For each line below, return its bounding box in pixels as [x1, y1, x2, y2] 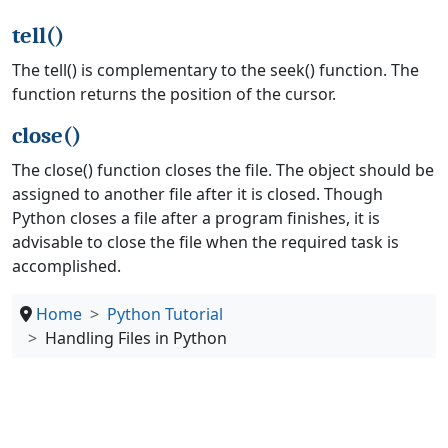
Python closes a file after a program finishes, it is [12, 207, 380, 229]
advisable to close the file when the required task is [12, 231, 399, 253]
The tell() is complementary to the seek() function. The [12, 59, 419, 81]
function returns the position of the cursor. [12, 83, 336, 105]
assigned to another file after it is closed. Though [12, 183, 383, 205]
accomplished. [12, 255, 121, 277]
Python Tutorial [107, 303, 223, 325]
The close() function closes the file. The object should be [12, 159, 434, 181]
